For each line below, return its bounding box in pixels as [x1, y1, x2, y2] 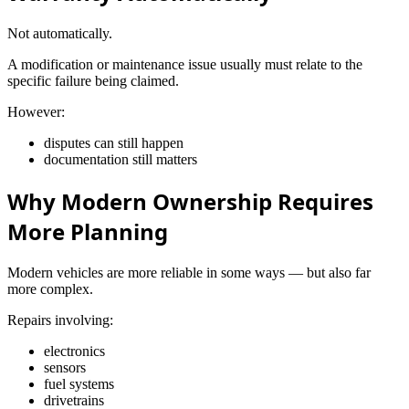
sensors [44, 359, 86, 375]
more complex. [7, 280, 93, 297]
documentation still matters [44, 151, 197, 167]
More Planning [7, 215, 168, 246]
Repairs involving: [7, 311, 113, 328]
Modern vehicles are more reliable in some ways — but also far [7, 264, 371, 280]
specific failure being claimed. [7, 72, 179, 89]
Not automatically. [7, 25, 112, 41]
